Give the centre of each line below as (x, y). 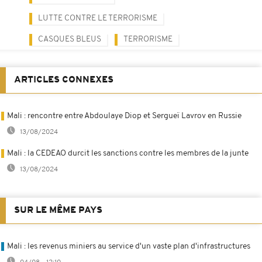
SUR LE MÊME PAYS (58, 210)
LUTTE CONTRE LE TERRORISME (98, 18)
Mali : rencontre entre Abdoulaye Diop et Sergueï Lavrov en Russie (124, 116)
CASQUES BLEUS (70, 39)
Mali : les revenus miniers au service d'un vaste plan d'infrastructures (129, 246)
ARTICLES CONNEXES (64, 80)
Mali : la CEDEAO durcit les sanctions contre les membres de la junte (128, 153)
